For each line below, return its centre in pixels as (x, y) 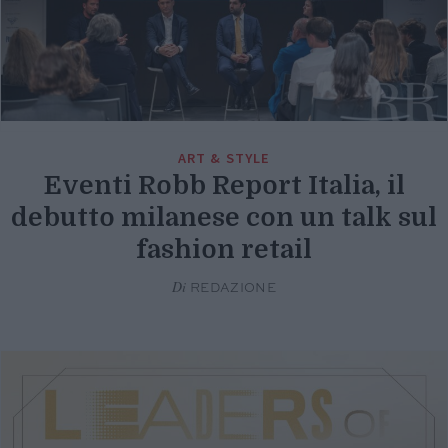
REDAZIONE (231, 289)
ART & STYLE (224, 158)
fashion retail (224, 250)
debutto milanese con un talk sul (224, 218)
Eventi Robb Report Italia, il (224, 186)
